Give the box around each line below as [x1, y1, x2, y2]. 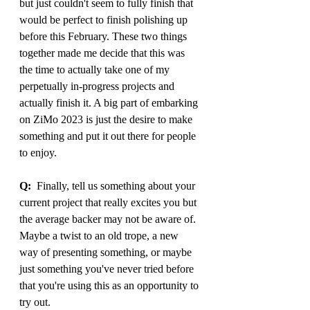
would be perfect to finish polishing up [19, 14, 190, 26]
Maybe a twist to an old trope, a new [19, 230, 181, 241]
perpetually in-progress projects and [19, 80, 177, 92]
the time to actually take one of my [19, 64, 172, 75]
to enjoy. [19, 147, 57, 158]
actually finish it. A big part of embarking [19, 97, 201, 109]
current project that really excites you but [19, 197, 199, 208]
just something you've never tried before [19, 263, 197, 275]
